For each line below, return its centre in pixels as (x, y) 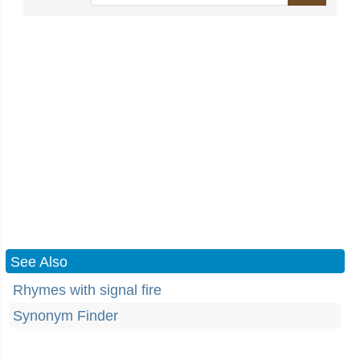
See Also (39, 262)
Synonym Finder (65, 316)
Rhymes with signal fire (87, 290)
